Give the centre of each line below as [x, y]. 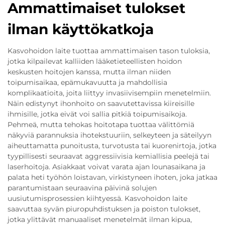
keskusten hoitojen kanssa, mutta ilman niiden [89, 72]
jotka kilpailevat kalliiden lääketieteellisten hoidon [95, 61]
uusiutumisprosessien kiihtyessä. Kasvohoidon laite [97, 198]
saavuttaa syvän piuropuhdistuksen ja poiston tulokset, [104, 209]
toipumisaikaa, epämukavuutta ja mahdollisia [87, 82]
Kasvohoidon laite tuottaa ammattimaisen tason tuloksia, [109, 51]
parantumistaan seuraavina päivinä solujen [82, 188]
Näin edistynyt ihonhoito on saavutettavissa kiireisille [101, 103]
